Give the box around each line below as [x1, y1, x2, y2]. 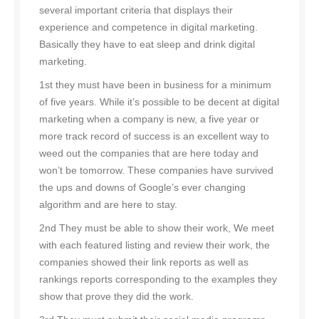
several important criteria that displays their [39, 4, 233, 16]
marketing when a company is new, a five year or [39, 113, 259, 125]
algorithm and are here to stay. [39, 199, 177, 211]
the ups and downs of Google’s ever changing [39, 182, 246, 194]
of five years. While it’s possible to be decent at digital [39, 96, 279, 108]
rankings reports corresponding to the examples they [39, 273, 277, 286]
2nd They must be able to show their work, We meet [39, 222, 274, 234]
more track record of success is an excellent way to [39, 130, 269, 142]
